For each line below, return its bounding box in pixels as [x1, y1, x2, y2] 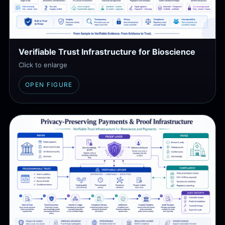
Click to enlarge [19, 61, 67, 69]
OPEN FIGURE [25, 81, 73, 89]
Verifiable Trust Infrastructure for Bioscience [19, 47, 195, 57]
